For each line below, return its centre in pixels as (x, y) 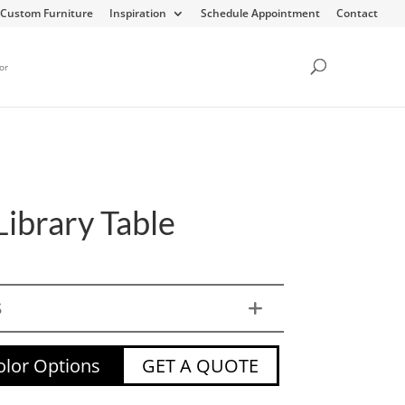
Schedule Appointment (260, 13)
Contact (357, 13)
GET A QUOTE (201, 365)
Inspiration (138, 13)
